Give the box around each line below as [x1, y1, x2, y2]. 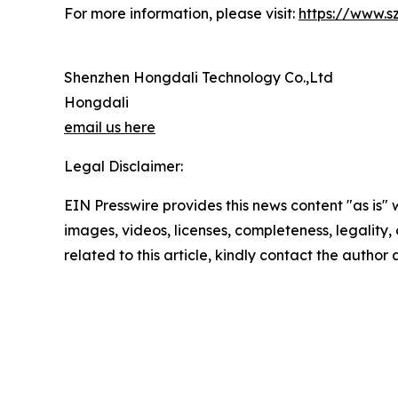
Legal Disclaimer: [64, 157, 183, 176]
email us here [64, 118, 155, 137]
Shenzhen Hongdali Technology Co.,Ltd [64, 68, 333, 87]
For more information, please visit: [64, 4, 298, 23]
